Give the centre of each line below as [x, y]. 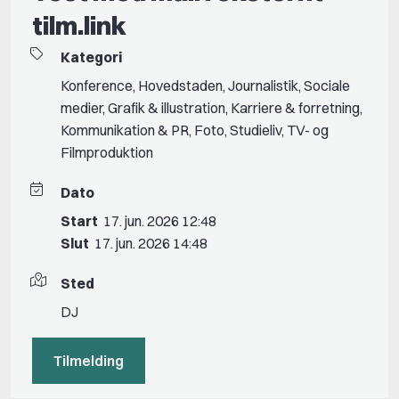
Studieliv [256, 130]
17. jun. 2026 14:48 [151, 243]
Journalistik [263, 85]
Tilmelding [89, 360]
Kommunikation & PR [125, 130]
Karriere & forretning [295, 107]
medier [81, 107]
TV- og [308, 130]
